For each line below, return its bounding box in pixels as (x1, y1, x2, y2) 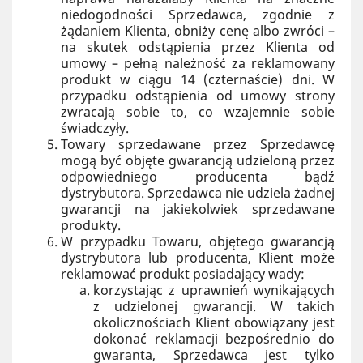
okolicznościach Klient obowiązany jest (93, 314, 335, 331)
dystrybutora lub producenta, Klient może (61, 249, 335, 267)
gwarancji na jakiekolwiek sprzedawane (61, 200, 335, 218)
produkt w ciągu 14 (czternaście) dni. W (61, 70, 335, 88)
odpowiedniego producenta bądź (61, 168, 335, 186)
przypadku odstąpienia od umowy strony (61, 87, 335, 105)
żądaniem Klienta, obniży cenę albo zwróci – (61, 22, 335, 40)
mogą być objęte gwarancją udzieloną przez (61, 152, 335, 169)
